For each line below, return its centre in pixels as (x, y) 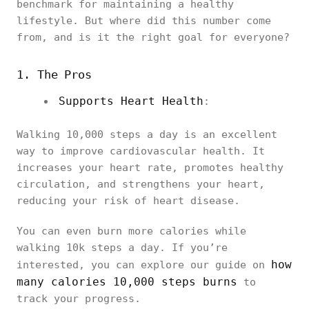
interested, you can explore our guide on (144, 265)
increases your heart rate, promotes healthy (150, 168)
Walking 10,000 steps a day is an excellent (147, 134)
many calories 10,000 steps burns (127, 282)
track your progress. (79, 299)
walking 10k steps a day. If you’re (122, 248)
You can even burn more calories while (131, 231)
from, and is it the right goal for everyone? (153, 37)
